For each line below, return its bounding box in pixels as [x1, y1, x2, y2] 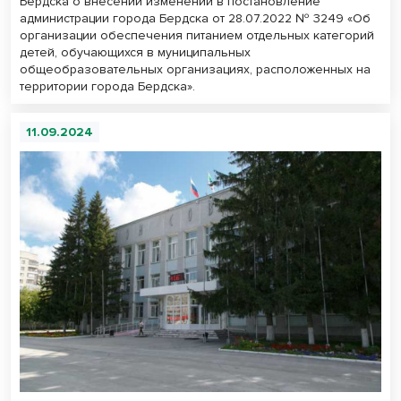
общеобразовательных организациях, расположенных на [20, 61, 371, 77]
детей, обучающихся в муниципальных [20, 44, 251, 60]
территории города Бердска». [20, 78, 195, 94]
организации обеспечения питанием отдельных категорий [20, 27, 374, 43]
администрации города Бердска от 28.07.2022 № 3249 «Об [20, 10, 371, 26]
